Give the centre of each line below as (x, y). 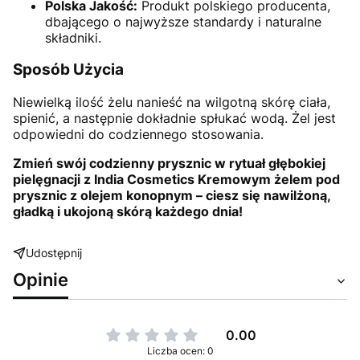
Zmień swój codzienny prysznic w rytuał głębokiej (169, 164)
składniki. (73, 37)
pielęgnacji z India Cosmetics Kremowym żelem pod (176, 180)
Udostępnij (54, 253)
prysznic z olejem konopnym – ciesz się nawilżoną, (172, 196)
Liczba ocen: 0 (180, 351)
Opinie (41, 280)
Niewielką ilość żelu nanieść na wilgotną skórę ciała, (172, 102)
